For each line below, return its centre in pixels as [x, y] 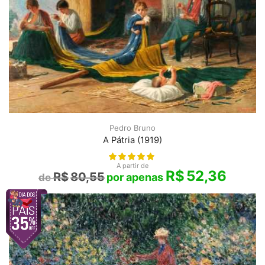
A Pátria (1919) [132, 140]
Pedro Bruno [132, 128]
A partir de [132, 166]
